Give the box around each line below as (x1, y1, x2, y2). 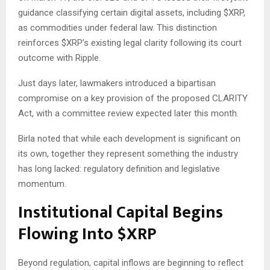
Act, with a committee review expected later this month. (18, 108, 239, 119)
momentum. (18, 178, 66, 190)
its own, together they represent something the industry (18, 148, 238, 160)
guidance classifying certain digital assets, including (18, 7, 224, 19)
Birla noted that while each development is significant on (18, 133, 240, 145)
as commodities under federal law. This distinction (18, 22, 217, 34)
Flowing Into (18, 220, 117, 249)
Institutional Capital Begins (18, 198, 223, 227)
